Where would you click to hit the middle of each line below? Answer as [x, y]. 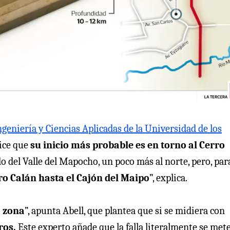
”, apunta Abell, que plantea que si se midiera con [125, 210]
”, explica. [168, 178]
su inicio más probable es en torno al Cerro [128, 145]
